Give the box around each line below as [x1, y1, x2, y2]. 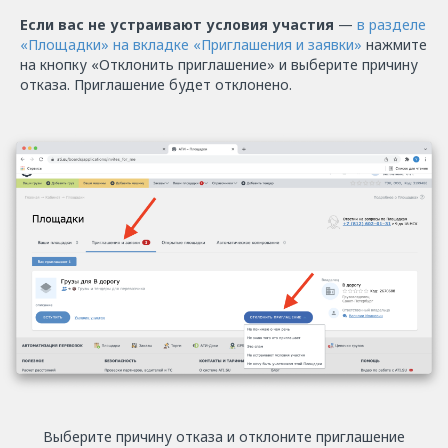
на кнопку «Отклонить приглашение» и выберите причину [20, 54, 418, 74]
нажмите [362, 34, 427, 54]
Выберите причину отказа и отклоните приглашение [43, 426, 405, 446]
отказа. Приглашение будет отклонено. [20, 74, 292, 94]
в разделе [357, 14, 426, 34]
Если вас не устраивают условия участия [20, 14, 338, 34]
